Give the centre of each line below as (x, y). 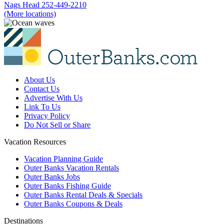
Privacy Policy (47, 115)
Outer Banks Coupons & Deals (73, 203)
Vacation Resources (35, 141)
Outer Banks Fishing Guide (67, 185)
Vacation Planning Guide (63, 158)
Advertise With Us (53, 97)
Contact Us (42, 88)
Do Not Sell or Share (57, 124)
